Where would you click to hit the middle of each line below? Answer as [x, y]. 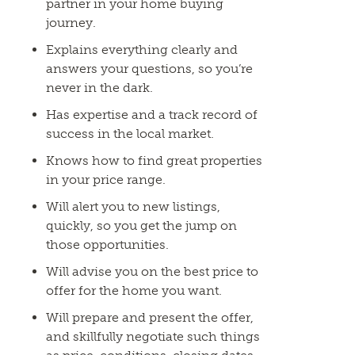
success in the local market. [130, 134]
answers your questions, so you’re [149, 69]
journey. [71, 23]
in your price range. [105, 179]
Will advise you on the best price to [152, 271]
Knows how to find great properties [154, 160]
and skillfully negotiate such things [153, 336]
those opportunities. [107, 244]
